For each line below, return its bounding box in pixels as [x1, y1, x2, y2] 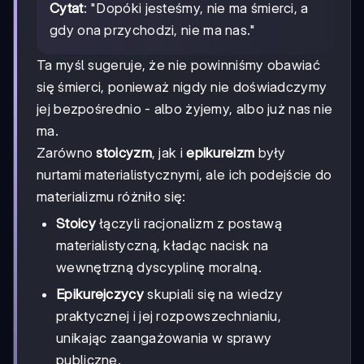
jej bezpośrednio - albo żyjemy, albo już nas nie [37, 101, 333, 118]
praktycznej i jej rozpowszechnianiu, [56, 308, 281, 325]
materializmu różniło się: [37, 188, 186, 206]
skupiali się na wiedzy [143, 286, 283, 303]
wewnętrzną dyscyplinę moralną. [56, 259, 262, 276]
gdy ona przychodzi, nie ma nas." [50, 22, 256, 39]
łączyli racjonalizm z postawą [95, 215, 282, 232]
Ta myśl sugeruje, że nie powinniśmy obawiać [37, 57, 320, 74]
